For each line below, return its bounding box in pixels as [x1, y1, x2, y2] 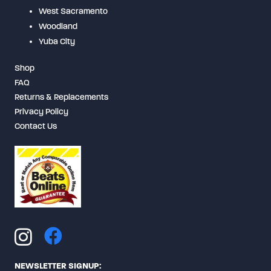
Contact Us [15, 120, 57, 131]
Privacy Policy [15, 106, 68, 117]
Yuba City [39, 36, 75, 47]
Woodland [39, 21, 77, 31]
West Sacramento [39, 5, 108, 16]
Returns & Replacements [15, 91, 108, 102]
